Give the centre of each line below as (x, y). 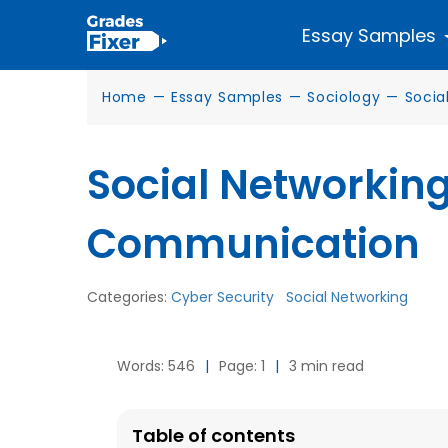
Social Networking (347, 297)
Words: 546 (156, 366)
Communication (253, 244)
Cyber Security (222, 297)
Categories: (129, 297)
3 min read (326, 366)
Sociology (344, 97)
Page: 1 (242, 366)
